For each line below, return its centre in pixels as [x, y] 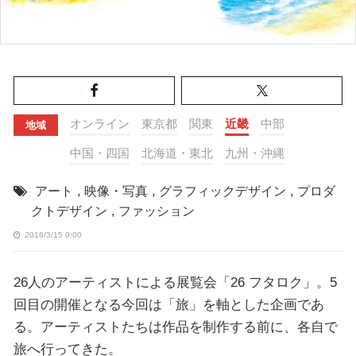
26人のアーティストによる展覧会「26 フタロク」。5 [175, 282]
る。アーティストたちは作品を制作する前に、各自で [175, 327]
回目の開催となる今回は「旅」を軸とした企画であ [168, 305]
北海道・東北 [177, 153]
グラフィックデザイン [222, 192]
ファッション [156, 211]
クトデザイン [69, 211]
